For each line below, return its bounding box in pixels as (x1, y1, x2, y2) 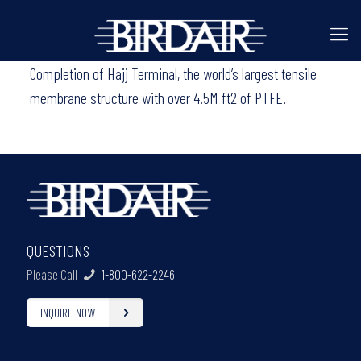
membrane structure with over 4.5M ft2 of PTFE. (29, 88, 286, 107)
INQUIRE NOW (40, 304, 95, 320)
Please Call (27, 265, 80, 282)
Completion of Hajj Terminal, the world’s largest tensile (29, 64, 317, 83)
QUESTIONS (27, 240, 89, 260)
